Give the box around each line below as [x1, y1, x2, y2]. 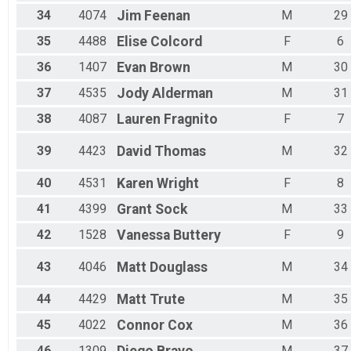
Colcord [150, 34, 202, 50]
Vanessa [117, 227, 170, 244]
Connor [117, 317, 165, 334]
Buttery [173, 227, 221, 244]
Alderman [152, 85, 213, 102]
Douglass [150, 259, 208, 276]
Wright [157, 175, 199, 192]
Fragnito [164, 111, 218, 128]
